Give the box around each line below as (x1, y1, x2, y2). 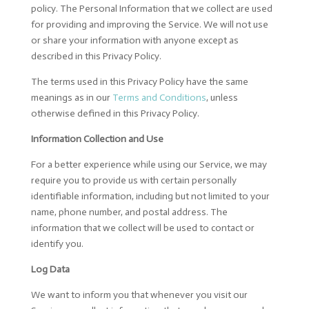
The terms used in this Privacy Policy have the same (30, 76, 248, 88)
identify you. (30, 238, 83, 250)
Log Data (30, 263, 70, 275)
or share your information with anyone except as (30, 34, 239, 46)
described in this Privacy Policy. (30, 50, 161, 62)
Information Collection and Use (30, 133, 163, 145)
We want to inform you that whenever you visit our (30, 289, 248, 301)
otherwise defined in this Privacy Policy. (30, 108, 199, 119)
